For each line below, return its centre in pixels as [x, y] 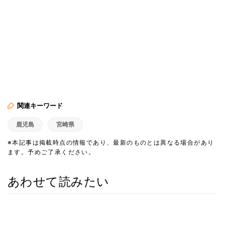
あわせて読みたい [59, 181]
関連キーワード [40, 105]
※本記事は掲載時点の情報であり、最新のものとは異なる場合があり [111, 142]
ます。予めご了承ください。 [51, 152]
